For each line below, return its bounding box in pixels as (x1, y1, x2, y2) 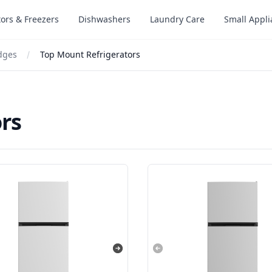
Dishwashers (78, 13, 131, 25)
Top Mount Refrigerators (40, 49, 140, 60)
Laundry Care (150, 13, 205, 25)
